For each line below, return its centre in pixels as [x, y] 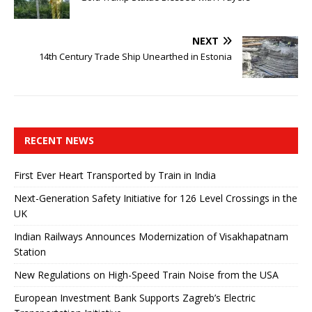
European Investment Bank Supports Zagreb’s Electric [135, 297]
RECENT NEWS [59, 140]
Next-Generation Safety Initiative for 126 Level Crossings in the [156, 198]
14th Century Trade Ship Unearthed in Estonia [135, 56]
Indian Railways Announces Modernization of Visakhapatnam [151, 236]
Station [30, 251]
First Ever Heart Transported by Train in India [115, 175]
